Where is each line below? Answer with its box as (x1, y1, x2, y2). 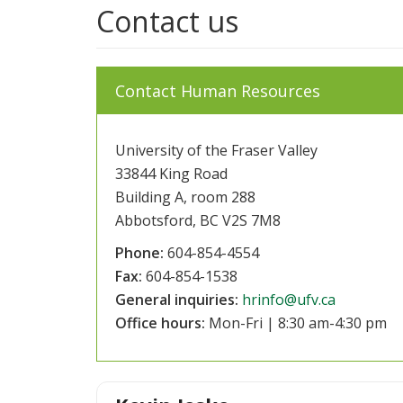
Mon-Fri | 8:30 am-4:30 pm (204, 312, 387, 333)
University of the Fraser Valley (114, 139, 318, 160)
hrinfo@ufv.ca (241, 289, 336, 309)
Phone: (114, 242, 164, 263)
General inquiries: (114, 289, 238, 309)
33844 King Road (114, 163, 228, 184)
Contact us (96, 2, 238, 40)
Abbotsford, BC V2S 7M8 (114, 210, 281, 230)
